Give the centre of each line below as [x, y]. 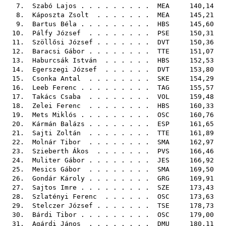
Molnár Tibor [56, 142]
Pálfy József [56, 33]
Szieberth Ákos [61, 151]
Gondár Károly [59, 178]
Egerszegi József [65, 69]
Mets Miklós [54, 115]
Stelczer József [63, 206]
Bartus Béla [54, 24]
